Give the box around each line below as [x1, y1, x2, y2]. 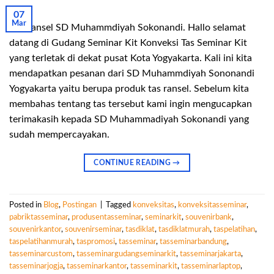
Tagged [106, 201, 133, 209]
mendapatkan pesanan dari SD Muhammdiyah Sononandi [9, 68, 254, 79]
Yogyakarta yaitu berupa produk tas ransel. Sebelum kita [9, 84, 249, 94]
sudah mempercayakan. [9, 130, 109, 140]
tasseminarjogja [9, 262, 63, 270]
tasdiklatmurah [158, 225, 210, 233]
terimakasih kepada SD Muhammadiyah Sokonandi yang [9, 114, 249, 125]
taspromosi [76, 237, 115, 245]
